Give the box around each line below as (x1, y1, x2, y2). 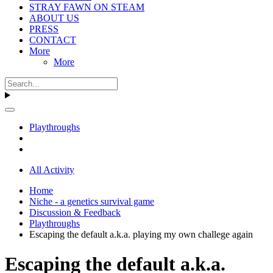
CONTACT (29, 34, 76, 45)
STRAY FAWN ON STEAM (29, 1, 144, 12)
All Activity (29, 164, 74, 175)
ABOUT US (29, 12, 79, 23)
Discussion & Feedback (29, 207, 121, 218)
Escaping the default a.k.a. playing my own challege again (29, 229, 253, 239)
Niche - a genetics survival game (29, 196, 154, 207)
